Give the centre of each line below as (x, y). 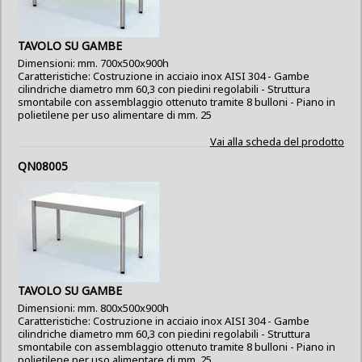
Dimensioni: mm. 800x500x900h (94, 308)
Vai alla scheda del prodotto (277, 141)
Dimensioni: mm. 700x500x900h (94, 63)
